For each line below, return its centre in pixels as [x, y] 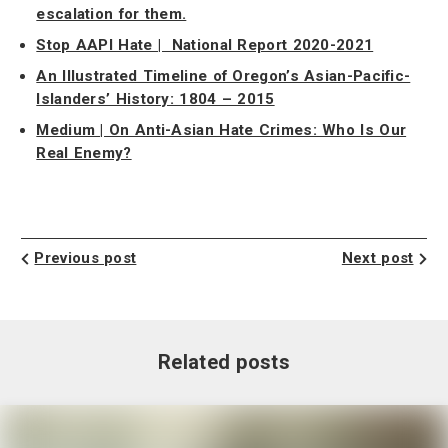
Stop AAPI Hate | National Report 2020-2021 [205, 45]
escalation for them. [111, 14]
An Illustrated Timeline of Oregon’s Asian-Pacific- [223, 76]
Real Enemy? [84, 153]
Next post [377, 257]
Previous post [85, 257]
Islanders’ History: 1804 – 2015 [155, 99]
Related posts [224, 361]
